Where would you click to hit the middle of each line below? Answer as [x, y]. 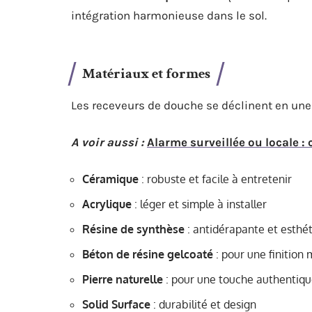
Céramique [110, 179]
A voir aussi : [108, 142]
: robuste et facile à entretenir [215, 179]
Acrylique [107, 204]
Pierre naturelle [123, 279]
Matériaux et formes [146, 73]
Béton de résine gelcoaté [148, 254]
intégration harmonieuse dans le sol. [169, 15]
